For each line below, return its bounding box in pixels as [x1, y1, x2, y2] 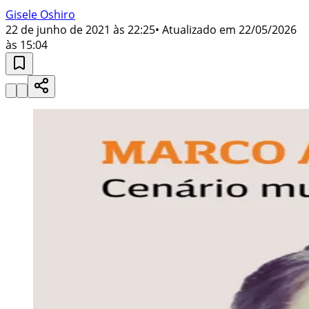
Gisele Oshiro [6, 6, 75, 22]
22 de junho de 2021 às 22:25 [6, 21, 155, 37]
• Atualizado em [155, 21, 236, 37]
